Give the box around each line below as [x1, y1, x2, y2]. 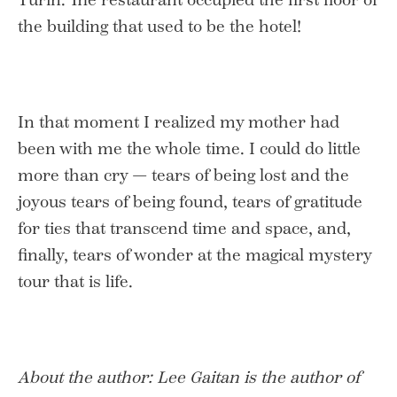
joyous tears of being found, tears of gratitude [18, 191, 362, 212]
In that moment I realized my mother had [18, 112, 339, 132]
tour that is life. [18, 271, 133, 292]
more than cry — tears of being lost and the [18, 165, 349, 185]
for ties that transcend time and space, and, [18, 218, 351, 238]
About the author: [18, 367, 157, 387]
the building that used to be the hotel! [18, 16, 301, 36]
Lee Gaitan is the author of [157, 367, 360, 387]
